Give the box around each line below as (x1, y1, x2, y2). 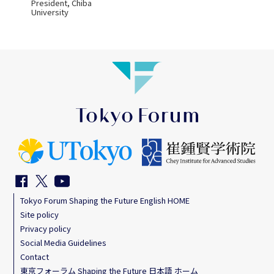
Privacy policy (20, 222, 72, 234)
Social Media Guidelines (20, 236, 107, 248)
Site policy (20, 208, 59, 220)
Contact (20, 250, 50, 262)
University (31, 6, 68, 18)
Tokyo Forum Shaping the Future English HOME (20, 194, 190, 206)
